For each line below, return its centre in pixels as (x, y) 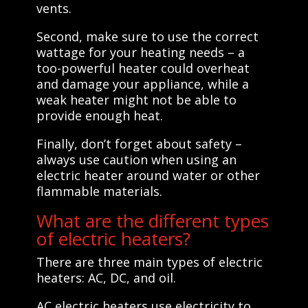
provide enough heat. (99, 115)
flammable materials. (99, 191)
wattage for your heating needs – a (140, 52)
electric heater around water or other (148, 175)
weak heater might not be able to (136, 99)
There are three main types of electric (149, 262)
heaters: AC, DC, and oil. (106, 277)
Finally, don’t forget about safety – (139, 143)
